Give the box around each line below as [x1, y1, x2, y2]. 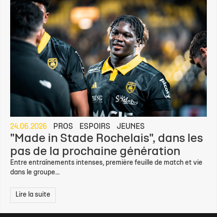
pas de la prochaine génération [10, 146, 180, 157]
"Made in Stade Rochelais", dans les [10, 133, 203, 144]
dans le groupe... [10, 169, 60, 176]
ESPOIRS [79, 123, 110, 130]
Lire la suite [15, 191, 50, 198]
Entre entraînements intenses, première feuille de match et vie [10, 159, 202, 166]
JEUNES [117, 123, 145, 130]
